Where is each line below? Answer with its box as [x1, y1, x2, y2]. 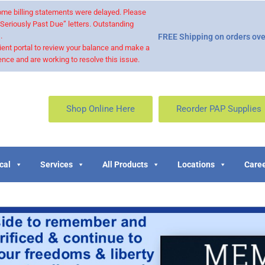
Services [40, 160, 73, 170]
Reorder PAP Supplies [176, 104, 261, 115]
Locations [177, 160, 215, 170]
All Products [102, 160, 148, 170]
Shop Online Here [66, 104, 135, 115]
